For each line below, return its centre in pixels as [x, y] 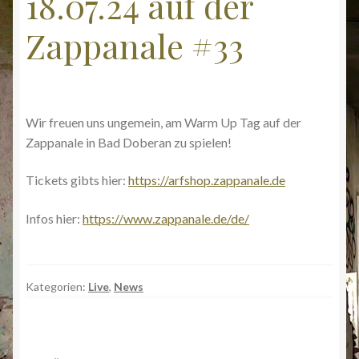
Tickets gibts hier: [77, 180]
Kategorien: [57, 287]
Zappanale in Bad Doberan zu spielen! [129, 142]
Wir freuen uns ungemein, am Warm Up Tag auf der [163, 122]
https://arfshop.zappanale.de [207, 180]
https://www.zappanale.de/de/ [166, 219]
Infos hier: [54, 219]
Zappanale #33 [135, 45]
